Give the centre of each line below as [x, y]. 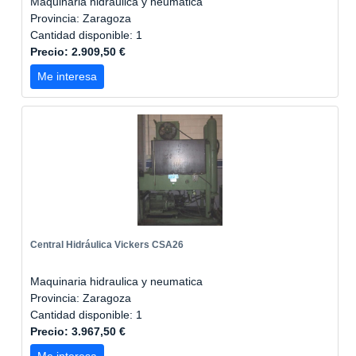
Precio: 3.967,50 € [78, 331]
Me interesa [67, 76]
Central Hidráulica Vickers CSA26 [107, 245]
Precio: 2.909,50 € [78, 52]
